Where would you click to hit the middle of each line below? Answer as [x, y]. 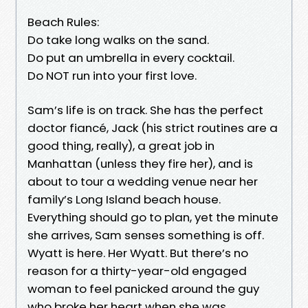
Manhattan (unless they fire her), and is [140, 163]
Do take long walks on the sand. [118, 40]
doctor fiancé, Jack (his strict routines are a [153, 128]
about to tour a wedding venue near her [143, 181]
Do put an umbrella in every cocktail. [131, 57]
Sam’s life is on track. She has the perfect [145, 110]
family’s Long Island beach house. [124, 199]
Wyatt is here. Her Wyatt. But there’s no [138, 253]
